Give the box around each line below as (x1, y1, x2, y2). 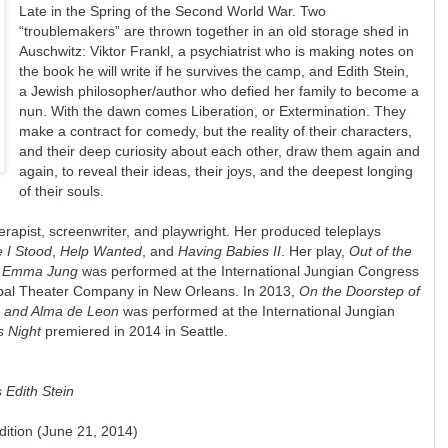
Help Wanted (60, 243, 142, 260)
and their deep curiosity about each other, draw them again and (19, 143, 421, 160)
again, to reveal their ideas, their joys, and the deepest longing (19, 163, 414, 180)
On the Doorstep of (299, 283, 420, 300)
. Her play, (281, 243, 349, 260)
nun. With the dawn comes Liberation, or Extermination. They (19, 103, 407, 120)
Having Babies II (178, 243, 281, 260)
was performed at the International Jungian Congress (78, 263, 419, 280)
